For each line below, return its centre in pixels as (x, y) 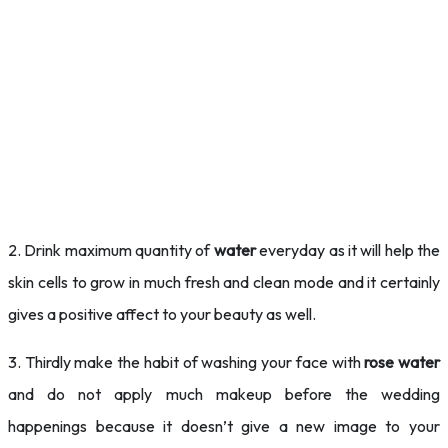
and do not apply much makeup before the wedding (224, 394)
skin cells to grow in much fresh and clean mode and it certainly (224, 282)
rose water (402, 362)
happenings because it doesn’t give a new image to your (224, 426)
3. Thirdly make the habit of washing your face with (186, 362)
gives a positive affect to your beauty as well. (162, 314)
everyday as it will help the (348, 250)
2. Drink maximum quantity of (111, 250)
